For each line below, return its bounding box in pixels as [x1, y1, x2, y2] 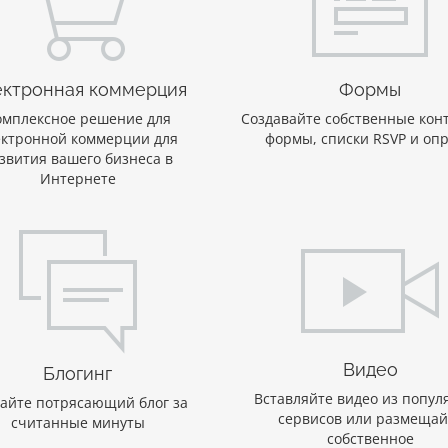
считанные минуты [10, 413, 145, 433]
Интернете [39, 169, 116, 189]
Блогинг [43, 363, 113, 385]
